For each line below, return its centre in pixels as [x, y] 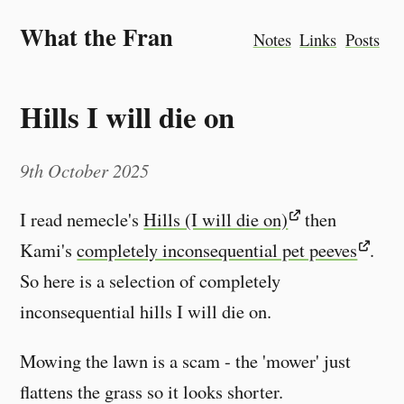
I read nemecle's [82, 220]
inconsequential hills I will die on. [146, 312]
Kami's [49, 250]
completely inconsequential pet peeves [217, 250]
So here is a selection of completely [151, 281]
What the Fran [97, 37]
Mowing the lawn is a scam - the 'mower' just [186, 360]
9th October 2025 [85, 170]
